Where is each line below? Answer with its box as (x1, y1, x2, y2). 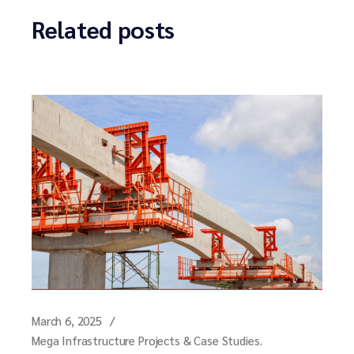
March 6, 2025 (32, 313, 103, 329)
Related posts (32, 13, 175, 44)
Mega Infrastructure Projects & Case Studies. (32, 333, 262, 348)
